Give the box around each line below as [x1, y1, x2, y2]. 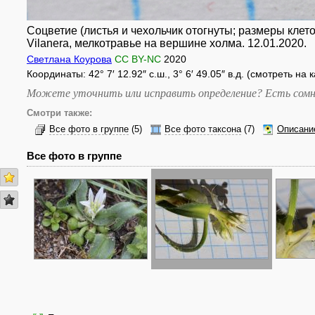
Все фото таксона [165, 124, 241, 134]
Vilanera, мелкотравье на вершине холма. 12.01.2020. [27, 37, 307, 49]
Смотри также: [27, 108, 92, 118]
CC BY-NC [115, 53, 161, 65]
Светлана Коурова [27, 53, 112, 65]
